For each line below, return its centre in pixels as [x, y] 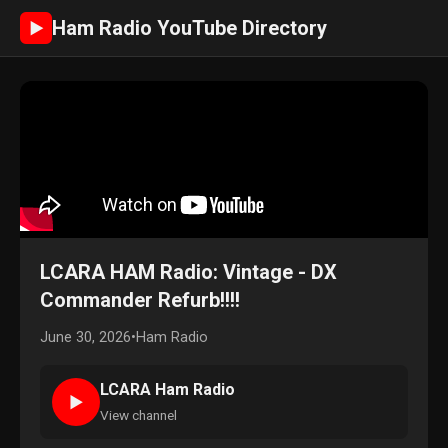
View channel [138, 415]
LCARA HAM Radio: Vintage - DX [188, 272]
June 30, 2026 [85, 337]
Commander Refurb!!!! [140, 300]
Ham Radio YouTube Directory [189, 28]
